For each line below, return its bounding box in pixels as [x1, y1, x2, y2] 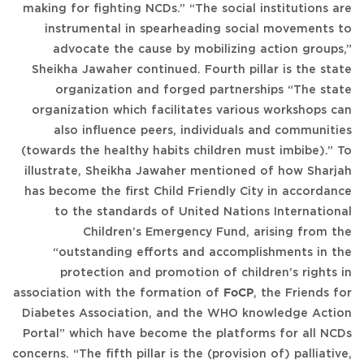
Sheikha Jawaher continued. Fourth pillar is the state [32, 58, 352, 80]
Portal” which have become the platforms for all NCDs [23, 323, 352, 344]
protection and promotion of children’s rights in [60, 262, 352, 284]
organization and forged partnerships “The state [55, 79, 352, 101]
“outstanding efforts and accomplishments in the [53, 241, 352, 263]
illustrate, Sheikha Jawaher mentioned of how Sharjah [24, 160, 352, 182]
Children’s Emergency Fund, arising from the [83, 221, 352, 243]
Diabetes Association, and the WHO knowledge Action [22, 302, 352, 324]
